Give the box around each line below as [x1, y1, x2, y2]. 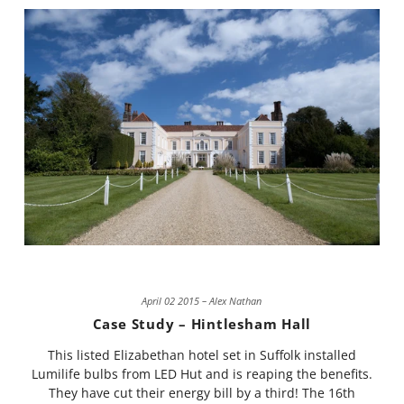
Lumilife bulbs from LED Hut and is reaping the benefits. [31, 365, 372, 383]
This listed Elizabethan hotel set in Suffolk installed [47, 346, 356, 364]
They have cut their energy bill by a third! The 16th [48, 384, 355, 402]
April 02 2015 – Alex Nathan [142, 294, 262, 308]
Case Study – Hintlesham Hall [92, 315, 312, 334]
